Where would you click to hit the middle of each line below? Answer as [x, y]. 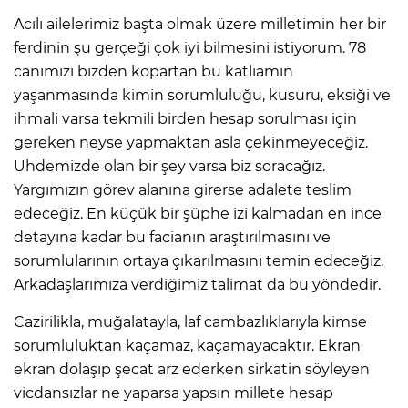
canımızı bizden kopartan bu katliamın [153, 72]
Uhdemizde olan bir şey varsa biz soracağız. [169, 167]
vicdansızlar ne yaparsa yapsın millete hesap [173, 393]
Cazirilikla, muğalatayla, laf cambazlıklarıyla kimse [190, 322]
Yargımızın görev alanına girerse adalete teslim [183, 190]
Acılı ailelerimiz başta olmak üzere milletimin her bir [200, 25]
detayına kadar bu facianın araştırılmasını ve [172, 238]
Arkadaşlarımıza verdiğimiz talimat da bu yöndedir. [197, 285]
